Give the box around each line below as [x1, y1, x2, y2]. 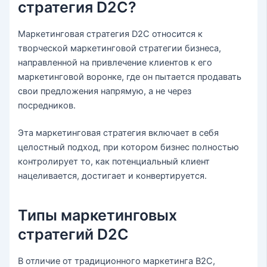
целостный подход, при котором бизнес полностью [18, 142, 240, 153]
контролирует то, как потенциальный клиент [18, 156, 210, 167]
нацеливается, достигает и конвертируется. [18, 170, 207, 182]
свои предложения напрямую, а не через [18, 86, 192, 97]
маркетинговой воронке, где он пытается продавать [18, 72, 242, 83]
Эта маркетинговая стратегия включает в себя [18, 128, 219, 139]
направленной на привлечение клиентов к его [18, 57, 213, 69]
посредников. [18, 100, 76, 111]
